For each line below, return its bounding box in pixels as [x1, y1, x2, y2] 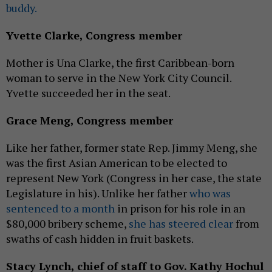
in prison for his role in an [115, 201, 245, 216]
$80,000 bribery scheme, [6, 216, 129, 231]
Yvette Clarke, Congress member [6, 28, 182, 43]
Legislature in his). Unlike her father [6, 186, 189, 201]
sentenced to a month [6, 201, 115, 216]
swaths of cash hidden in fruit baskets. [6, 231, 194, 246]
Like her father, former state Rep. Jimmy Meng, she [6, 140, 257, 155]
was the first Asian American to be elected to [6, 155, 227, 171]
